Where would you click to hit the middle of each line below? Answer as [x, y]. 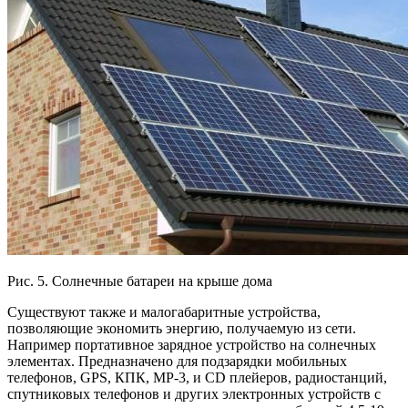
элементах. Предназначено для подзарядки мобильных [177, 362]
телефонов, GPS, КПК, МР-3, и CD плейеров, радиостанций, [197, 378]
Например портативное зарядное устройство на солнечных [192, 345]
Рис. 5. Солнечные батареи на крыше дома [140, 281]
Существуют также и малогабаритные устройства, [164, 312]
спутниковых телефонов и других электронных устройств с [194, 394]
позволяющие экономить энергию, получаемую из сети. [182, 329]
